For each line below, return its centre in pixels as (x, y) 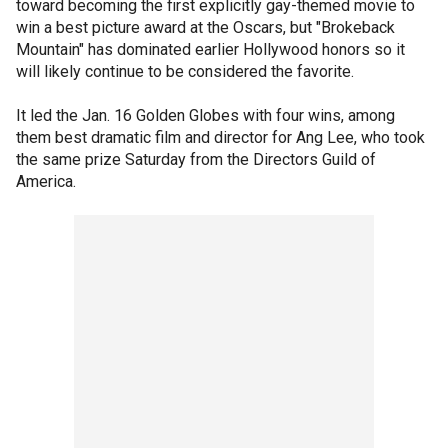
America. (46, 181)
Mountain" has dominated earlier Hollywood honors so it (210, 49)
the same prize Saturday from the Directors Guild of (196, 159)
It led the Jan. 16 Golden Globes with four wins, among (205, 115)
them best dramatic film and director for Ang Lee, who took (220, 137)
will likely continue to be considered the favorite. (185, 71)
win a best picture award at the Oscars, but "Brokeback (205, 27)
